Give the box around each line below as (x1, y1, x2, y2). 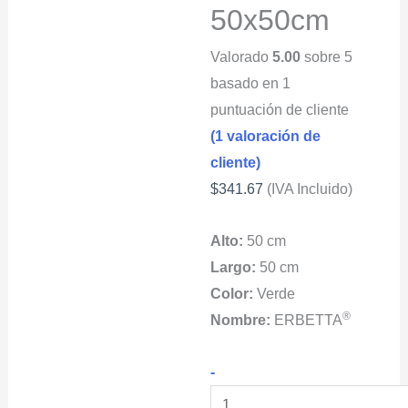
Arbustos (214, 362, 272, 379)
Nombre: (210, 311, 271, 328)
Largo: (210, 259, 257, 275)
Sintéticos (214, 389, 279, 405)
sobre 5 (301, 48, 353, 65)
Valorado (210, 48, 273, 65)
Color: (210, 285, 254, 301)
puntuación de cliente (210, 101, 350, 117)
